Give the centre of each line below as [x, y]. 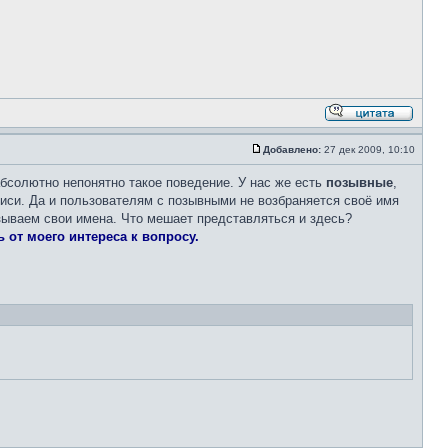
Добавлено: [292, 149]
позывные [359, 182]
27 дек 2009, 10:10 [369, 149]
